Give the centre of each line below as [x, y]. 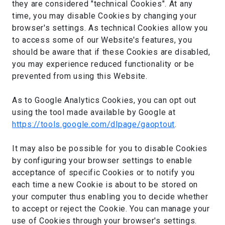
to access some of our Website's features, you [102, 40]
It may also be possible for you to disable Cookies [110, 148]
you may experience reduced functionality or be [103, 64]
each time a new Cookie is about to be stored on [105, 185]
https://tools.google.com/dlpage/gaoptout [94, 124]
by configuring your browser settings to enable [102, 160]
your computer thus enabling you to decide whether [110, 197]
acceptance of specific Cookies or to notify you [103, 173]
